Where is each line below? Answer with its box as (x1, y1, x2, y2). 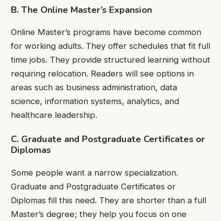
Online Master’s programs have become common (11, 27, 201, 37)
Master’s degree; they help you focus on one (11, 209, 186, 219)
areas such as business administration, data (11, 82, 177, 93)
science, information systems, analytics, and (11, 96, 179, 107)
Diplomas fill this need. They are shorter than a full (11, 195, 206, 205)
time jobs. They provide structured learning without (11, 55, 210, 65)
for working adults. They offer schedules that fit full (11, 41, 210, 51)
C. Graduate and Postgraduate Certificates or (11, 133, 205, 146)
